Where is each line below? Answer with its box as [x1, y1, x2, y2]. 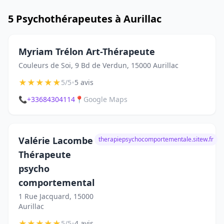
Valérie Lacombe [18, 134, 93, 146]
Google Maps [83, 94, 127, 104]
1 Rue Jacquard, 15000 [18, 191, 93, 201]
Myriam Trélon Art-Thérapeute [18, 45, 155, 57]
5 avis [74, 77, 93, 87]
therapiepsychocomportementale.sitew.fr [98, 135, 213, 143]
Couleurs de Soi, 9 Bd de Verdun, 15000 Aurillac [18, 60, 178, 70]
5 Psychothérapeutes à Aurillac [8, 12, 161, 25]
